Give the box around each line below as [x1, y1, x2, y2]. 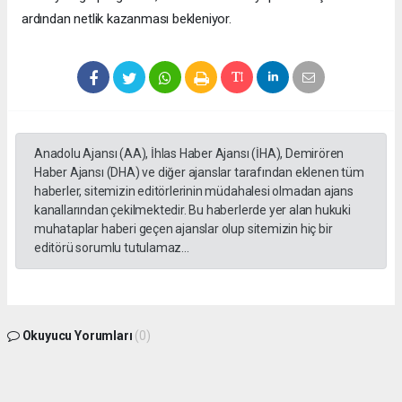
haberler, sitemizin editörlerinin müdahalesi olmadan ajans [34, 183, 354, 198]
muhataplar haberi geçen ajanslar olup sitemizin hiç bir [34, 221, 333, 236]
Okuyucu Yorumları [19, 328, 135, 343]
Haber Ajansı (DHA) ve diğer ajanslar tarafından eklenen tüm [34, 164, 364, 179]
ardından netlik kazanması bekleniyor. [22, 10, 232, 27]
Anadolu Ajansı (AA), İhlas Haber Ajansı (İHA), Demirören [34, 145, 345, 161]
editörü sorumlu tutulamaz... [34, 240, 189, 255]
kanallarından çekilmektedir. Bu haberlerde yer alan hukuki [34, 202, 351, 217]
